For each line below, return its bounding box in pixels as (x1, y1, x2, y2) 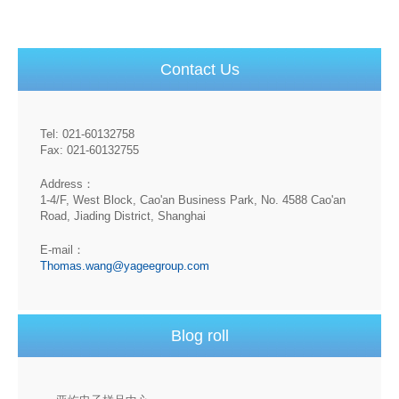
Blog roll (170, 327, 229, 345)
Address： (40, 177, 94, 191)
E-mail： (40, 243, 85, 256)
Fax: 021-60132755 (40, 143, 139, 157)
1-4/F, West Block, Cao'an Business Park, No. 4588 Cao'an (40, 193, 346, 207)
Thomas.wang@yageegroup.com (40, 259, 209, 273)
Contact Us (159, 61, 240, 78)
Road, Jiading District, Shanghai (40, 209, 206, 223)
